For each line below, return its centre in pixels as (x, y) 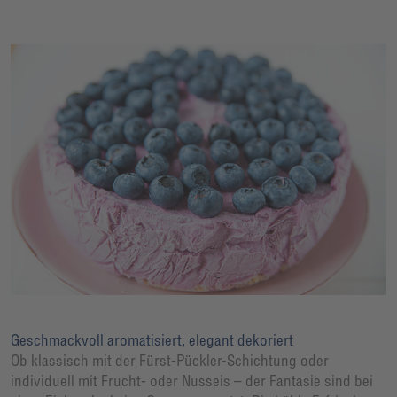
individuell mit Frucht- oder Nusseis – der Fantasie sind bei (192, 380)
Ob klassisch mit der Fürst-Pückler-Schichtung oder (170, 360)
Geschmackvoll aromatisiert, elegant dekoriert (152, 339)
